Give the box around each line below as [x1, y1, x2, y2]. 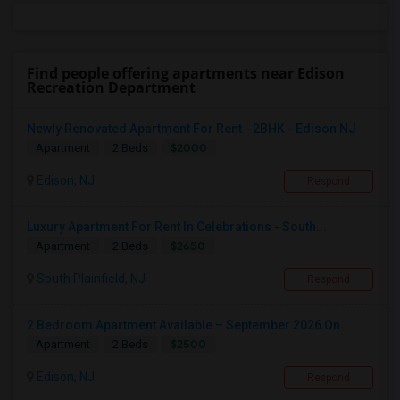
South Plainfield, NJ [34, 271, 146, 287]
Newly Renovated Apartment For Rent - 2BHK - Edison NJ [27, 121, 356, 137]
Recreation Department [27, 78, 196, 98]
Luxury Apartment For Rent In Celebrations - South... [27, 220, 327, 235]
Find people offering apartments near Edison [27, 63, 345, 84]
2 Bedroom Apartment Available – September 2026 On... [27, 318, 351, 333]
